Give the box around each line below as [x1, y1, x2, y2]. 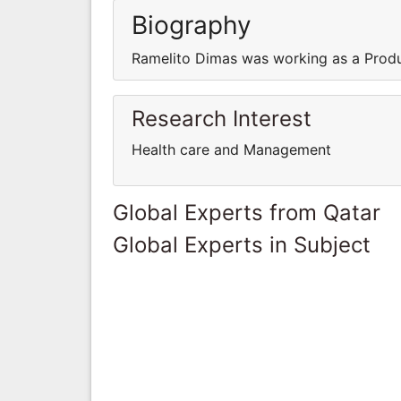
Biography [132, 9, 252, 40]
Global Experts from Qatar [113, 199, 380, 226]
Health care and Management [132, 140, 349, 158]
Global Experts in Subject [113, 231, 371, 258]
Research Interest [132, 105, 311, 132]
